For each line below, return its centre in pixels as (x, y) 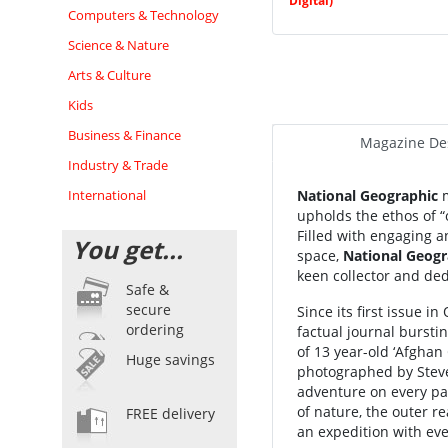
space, (320, 255)
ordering (155, 329)
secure (148, 309)
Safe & (147, 289)
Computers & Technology (143, 15)
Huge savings (170, 359)
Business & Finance (124, 135)
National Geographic (367, 195)
